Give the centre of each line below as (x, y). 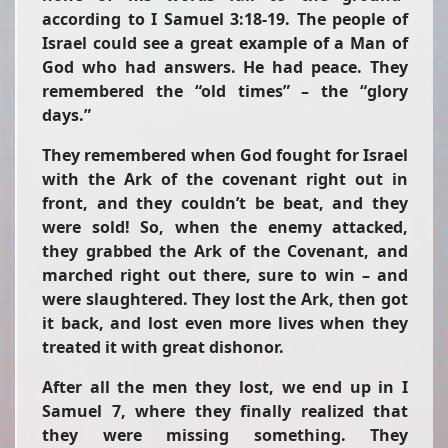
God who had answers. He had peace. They (225, 67)
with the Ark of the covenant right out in (225, 179)
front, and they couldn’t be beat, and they (225, 203)
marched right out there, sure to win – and (225, 275)
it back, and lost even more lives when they (225, 323)
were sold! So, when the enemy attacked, (225, 227)
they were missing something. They (225, 435)
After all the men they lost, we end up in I (225, 387)
